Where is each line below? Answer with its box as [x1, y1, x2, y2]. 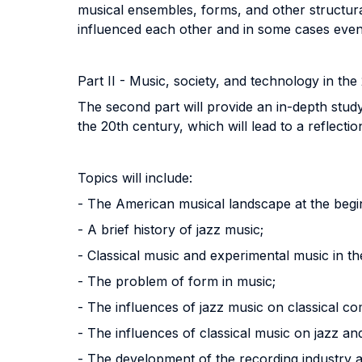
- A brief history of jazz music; [78, 221, 263, 238]
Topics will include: [78, 170, 192, 186]
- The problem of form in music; [78, 273, 276, 289]
